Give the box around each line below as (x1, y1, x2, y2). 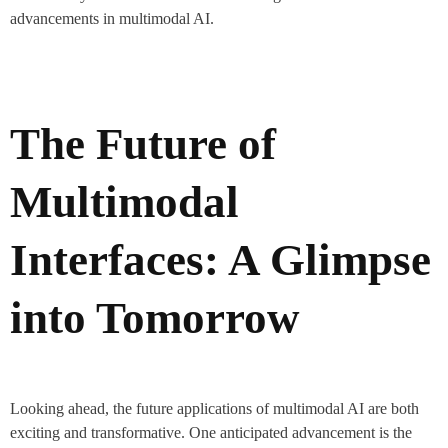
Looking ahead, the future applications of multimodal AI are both (10, 400, 419, 418)
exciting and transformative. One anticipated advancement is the (10, 424, 412, 442)
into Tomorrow (10, 293, 300, 344)
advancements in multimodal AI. (10, 9, 214, 27)
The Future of (10, 119, 276, 170)
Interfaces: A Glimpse (10, 235, 431, 286)
